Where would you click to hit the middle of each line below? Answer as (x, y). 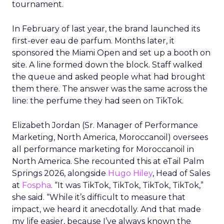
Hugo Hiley (130, 173)
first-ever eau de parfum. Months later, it (93, 41)
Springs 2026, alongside (60, 173)
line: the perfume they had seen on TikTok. (98, 101)
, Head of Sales (181, 173)
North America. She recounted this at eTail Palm (108, 161)
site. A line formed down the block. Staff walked (107, 65)
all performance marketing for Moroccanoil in (103, 149)
